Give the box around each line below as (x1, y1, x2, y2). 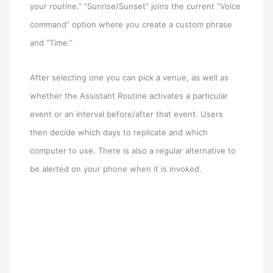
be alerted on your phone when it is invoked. (30, 163, 202, 174)
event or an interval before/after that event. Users (30, 108, 224, 119)
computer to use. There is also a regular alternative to (30, 145, 236, 155)
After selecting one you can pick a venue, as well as (30, 72, 229, 82)
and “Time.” (30, 37, 73, 48)
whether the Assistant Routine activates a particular (30, 90, 229, 101)
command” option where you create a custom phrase (30, 19, 233, 29)
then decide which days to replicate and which (30, 127, 208, 137)
